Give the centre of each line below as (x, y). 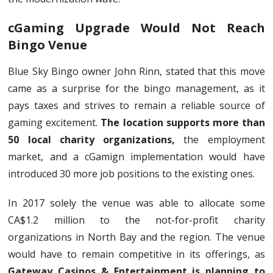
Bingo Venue (48, 45)
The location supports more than (183, 123)
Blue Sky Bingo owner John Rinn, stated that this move (136, 72)
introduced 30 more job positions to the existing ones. (132, 174)
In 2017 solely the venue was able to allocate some (136, 203)
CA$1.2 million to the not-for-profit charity (136, 220)
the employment (220, 140)
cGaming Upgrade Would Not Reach (136, 28)
